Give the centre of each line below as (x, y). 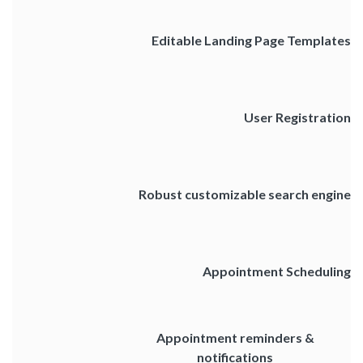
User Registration (297, 117)
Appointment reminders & (235, 337)
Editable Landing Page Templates (251, 40)
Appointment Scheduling (277, 271)
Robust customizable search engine (245, 194)
